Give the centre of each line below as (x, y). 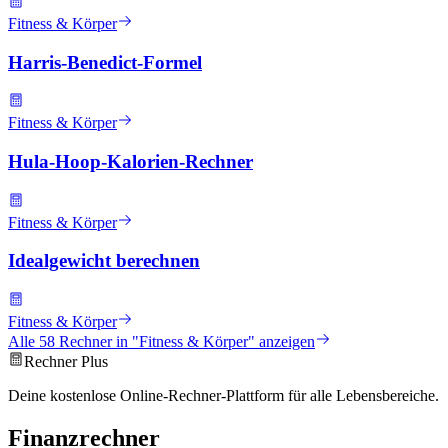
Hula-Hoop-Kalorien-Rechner (130, 161)
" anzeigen (281, 342)
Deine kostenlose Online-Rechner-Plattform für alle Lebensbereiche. (223, 396)
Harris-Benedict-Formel (105, 62)
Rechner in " (97, 342)
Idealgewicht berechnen (104, 261)
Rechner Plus (66, 362)
